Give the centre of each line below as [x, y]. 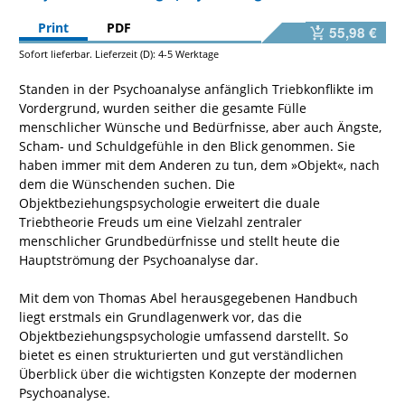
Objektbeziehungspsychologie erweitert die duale [170, 203]
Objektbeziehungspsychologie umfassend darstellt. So [184, 336]
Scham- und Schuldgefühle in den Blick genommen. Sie [187, 146]
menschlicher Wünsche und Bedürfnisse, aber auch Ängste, [200, 127]
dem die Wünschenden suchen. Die [127, 184]
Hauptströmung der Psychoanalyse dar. [139, 260]
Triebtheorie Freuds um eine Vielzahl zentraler [160, 222]
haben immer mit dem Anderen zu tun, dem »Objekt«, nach [199, 165]
